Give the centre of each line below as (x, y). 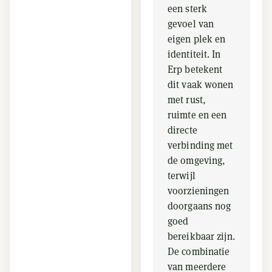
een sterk (188, 9)
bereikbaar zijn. (201, 236)
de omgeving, (197, 161)
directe (182, 130)
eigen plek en (197, 39)
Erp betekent (195, 70)
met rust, (187, 100)
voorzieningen (199, 191)
